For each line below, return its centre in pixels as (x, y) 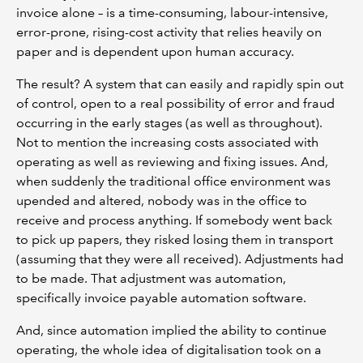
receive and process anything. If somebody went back (174, 220)
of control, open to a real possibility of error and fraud (175, 103)
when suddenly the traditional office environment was (173, 181)
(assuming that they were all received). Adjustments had (180, 258)
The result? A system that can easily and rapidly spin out (180, 83)
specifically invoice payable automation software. (161, 297)
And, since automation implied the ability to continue (171, 330)
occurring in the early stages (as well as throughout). (169, 122)
